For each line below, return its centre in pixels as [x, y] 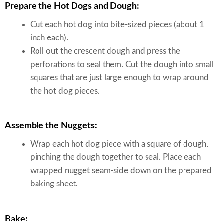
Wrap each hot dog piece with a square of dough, [119, 144]
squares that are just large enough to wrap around [119, 77]
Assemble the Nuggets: [51, 126]
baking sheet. [54, 184]
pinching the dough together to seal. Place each [115, 157]
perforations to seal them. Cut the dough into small [122, 64]
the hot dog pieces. [65, 91]
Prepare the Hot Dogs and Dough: [72, 6]
